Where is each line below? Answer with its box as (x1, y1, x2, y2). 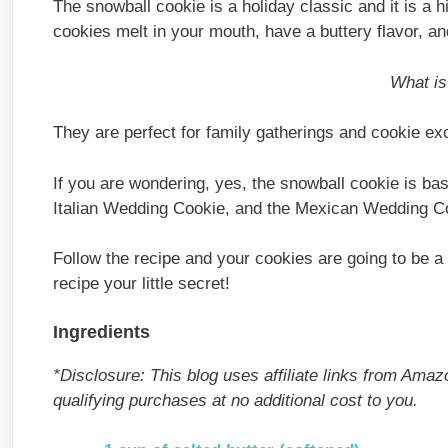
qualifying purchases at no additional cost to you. (53, 390, 418, 410)
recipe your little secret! (53, 274, 230, 294)
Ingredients (53, 321, 150, 342)
